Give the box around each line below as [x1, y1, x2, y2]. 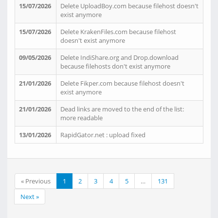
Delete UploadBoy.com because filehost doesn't [60, 1, 199, 10]
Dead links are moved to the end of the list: [60, 105, 184, 113]
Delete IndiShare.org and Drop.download [60, 53, 179, 62]
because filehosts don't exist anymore [60, 62, 170, 71]
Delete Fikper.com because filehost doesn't [60, 79, 184, 88]
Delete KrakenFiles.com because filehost [60, 27, 176, 36]
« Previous [21, 177, 51, 185]
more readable [60, 113, 103, 122]
